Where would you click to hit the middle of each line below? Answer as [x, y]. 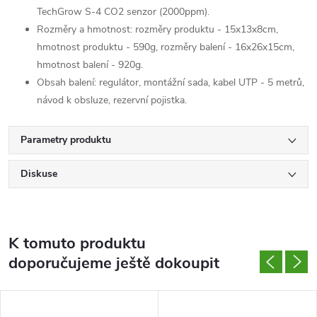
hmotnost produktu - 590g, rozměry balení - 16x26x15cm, [166, 47]
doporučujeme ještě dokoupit [114, 263]
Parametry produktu [66, 139]
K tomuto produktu [77, 243]
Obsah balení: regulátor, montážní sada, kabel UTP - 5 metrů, [171, 82]
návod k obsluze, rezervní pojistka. [112, 100]
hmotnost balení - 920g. [90, 64]
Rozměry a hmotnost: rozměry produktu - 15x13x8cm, [157, 29]
